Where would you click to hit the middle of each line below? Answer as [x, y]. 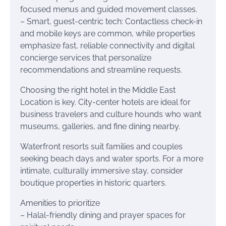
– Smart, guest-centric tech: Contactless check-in [111, 21]
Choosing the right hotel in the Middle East [98, 90]
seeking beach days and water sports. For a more [112, 159]
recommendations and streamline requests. [101, 70]
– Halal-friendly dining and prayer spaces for [103, 215]
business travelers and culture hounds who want [111, 114]
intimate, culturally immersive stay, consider [102, 171]
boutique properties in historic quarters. [93, 183]
